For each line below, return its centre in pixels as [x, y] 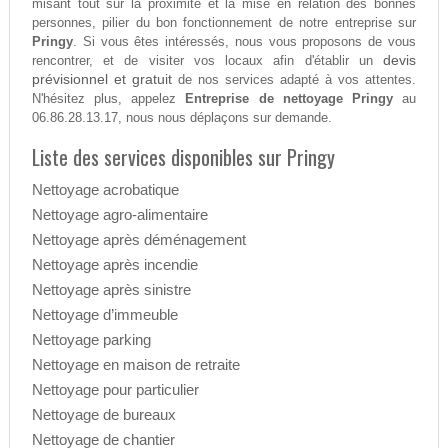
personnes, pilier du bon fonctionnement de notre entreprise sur [224, 23]
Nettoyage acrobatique [105, 190]
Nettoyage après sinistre [111, 290]
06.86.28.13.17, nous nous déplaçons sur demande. [181, 118]
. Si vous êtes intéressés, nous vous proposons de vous [244, 42]
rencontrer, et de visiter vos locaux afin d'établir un [207, 61]
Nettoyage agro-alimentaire [119, 215]
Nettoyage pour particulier [115, 390]
